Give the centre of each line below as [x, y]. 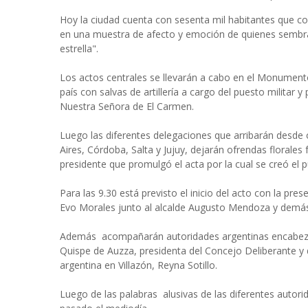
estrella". [80, 48]
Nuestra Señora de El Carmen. [127, 106]
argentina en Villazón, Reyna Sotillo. [139, 265]
